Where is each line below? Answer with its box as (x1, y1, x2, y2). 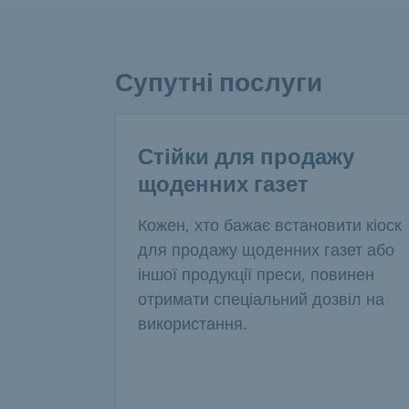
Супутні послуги (115, 68, 322, 99)
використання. (138, 312, 247, 335)
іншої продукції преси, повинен (138, 263, 374, 286)
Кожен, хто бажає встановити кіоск (138, 214, 402, 236)
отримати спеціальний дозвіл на (138, 288, 384, 310)
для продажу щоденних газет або (138, 238, 394, 261)
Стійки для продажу (138, 144, 354, 171)
